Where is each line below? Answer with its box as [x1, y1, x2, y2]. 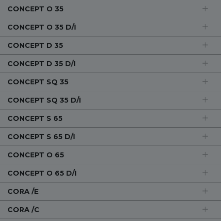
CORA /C [7, 205, 39, 214]
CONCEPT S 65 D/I [7, 132, 75, 141]
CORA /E [7, 187, 38, 196]
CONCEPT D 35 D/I [7, 59, 75, 68]
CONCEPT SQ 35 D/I [7, 96, 81, 105]
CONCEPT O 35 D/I [7, 23, 76, 32]
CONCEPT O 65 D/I [7, 169, 76, 178]
